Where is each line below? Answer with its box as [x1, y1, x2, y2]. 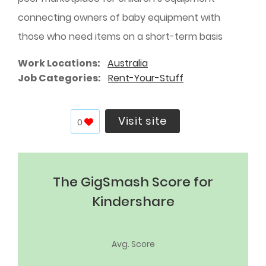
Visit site [118, 113, 167, 129]
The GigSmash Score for [53, 172, 213, 191]
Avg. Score [111, 237, 155, 250]
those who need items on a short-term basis [18, 30, 223, 43]
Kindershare [91, 192, 175, 211]
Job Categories [18, 71, 98, 85]
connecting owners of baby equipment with [18, 11, 220, 24]
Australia [107, 56, 148, 70]
